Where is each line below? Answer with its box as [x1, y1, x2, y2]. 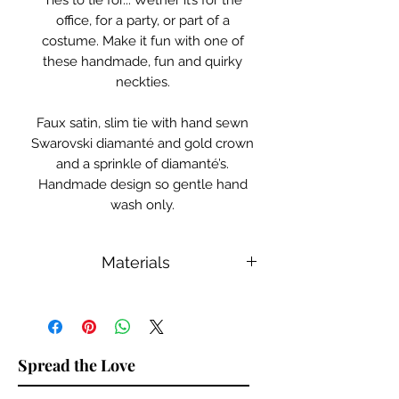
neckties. [115, 74, 170, 91]
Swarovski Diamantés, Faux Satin [42, 289, 243, 306]
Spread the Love [18, 354, 135, 377]
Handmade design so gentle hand [37, 176, 248, 193]
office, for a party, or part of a [55, 12, 230, 29]
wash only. [110, 197, 175, 214]
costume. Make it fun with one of [41, 33, 244, 50]
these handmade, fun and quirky [43, 53, 242, 70]
